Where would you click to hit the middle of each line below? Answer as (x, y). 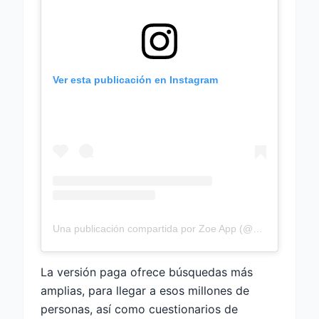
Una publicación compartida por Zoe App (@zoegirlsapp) (258, 229)
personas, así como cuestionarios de (139, 309)
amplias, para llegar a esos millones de (145, 291)
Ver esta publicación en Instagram (135, 79)
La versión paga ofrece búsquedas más (147, 272)
